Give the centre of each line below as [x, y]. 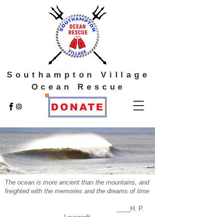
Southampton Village [78, 75]
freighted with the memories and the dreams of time [77, 191]
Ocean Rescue [78, 87]
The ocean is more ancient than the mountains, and [77, 182]
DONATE [77, 107]
